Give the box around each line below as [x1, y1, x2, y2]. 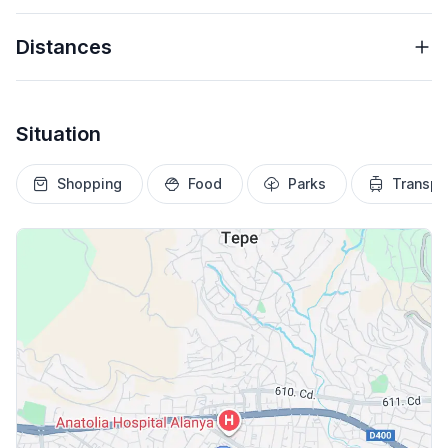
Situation [16, 122, 101, 147]
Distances [16, 35, 112, 60]
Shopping [57, 175, 122, 193]
